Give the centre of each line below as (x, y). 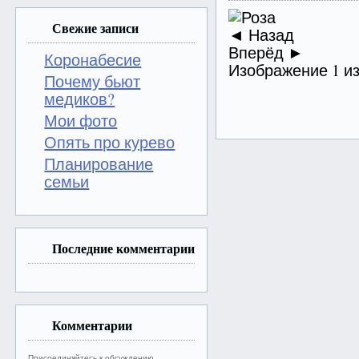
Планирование (99, 164)
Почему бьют (93, 81)
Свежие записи (96, 28)
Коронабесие (93, 60)
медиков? (80, 99)
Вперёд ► (266, 52)
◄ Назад (262, 35)
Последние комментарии (124, 248)
